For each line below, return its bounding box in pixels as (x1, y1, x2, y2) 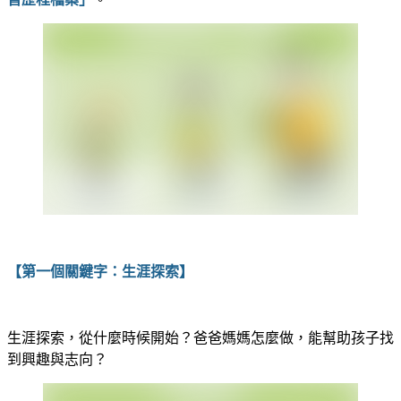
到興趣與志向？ (7, 351, 107, 367)
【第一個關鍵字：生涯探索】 (7, 263, 193, 279)
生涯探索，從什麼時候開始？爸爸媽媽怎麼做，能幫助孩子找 (7, 329, 394, 346)
